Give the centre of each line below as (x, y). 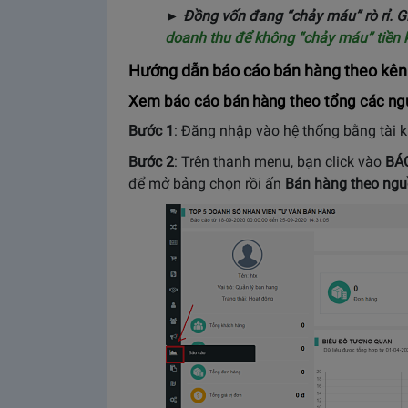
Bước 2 (151, 162)
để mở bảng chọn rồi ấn (207, 184)
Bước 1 (151, 131)
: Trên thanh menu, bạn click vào (280, 162)
